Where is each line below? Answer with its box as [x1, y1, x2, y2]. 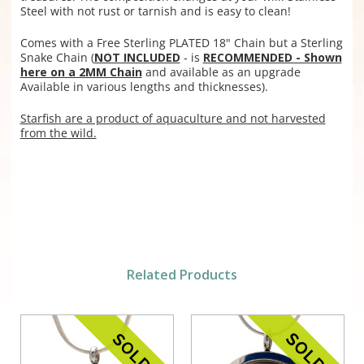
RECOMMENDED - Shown [202, 50, 342, 66]
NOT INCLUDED [93, 50, 180, 66]
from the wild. [19, 125, 97, 141]
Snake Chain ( [19, 50, 94, 66]
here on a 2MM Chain [19, 64, 142, 80]
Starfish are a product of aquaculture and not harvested [19, 110, 326, 127]
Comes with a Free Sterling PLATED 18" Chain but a [19, 35, 301, 51]
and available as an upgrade [141, 64, 301, 80]
